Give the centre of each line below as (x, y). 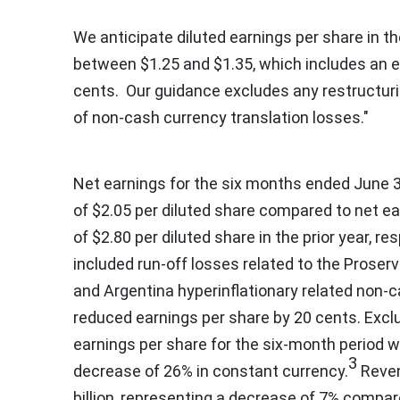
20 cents (325, 317)
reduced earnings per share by (183, 317)
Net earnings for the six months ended (213, 183)
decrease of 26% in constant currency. (211, 371)
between (107, 63)
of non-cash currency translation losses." (221, 117)
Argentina (139, 290)
